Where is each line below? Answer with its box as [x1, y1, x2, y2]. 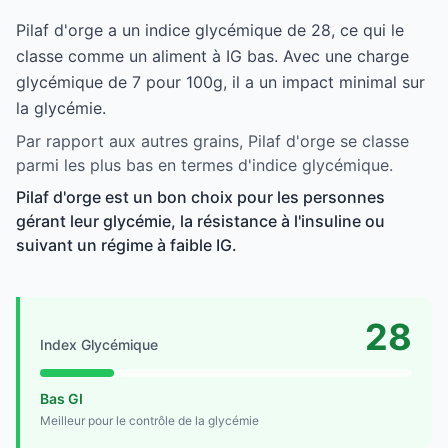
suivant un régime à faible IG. [16, 234, 237, 255]
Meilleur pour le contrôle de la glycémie [40, 412, 259, 428]
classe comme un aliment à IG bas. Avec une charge [16, 45, 409, 66]
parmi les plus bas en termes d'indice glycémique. [16, 154, 393, 175]
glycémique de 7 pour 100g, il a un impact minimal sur [16, 71, 425, 92]
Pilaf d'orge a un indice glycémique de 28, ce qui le [16, 19, 404, 40]
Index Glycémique [40, 335, 158, 353]
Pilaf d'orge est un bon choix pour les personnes [16, 186, 385, 207]
